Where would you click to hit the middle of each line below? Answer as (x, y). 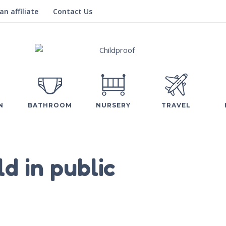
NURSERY (113, 105)
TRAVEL (176, 105)
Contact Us (73, 11)
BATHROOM (50, 105)
